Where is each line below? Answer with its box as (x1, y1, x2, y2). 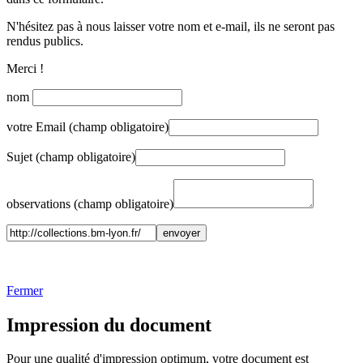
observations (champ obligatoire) (6, 196, 173, 211)
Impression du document (6, 314, 211, 335)
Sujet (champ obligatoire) (6, 149, 135, 164)
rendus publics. (6, 33, 83, 48)
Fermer (6, 283, 43, 297)
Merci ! (6, 61, 44, 75)
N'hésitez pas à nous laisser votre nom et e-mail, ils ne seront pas (6, 19, 335, 33)
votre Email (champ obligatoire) (6, 119, 169, 134)
